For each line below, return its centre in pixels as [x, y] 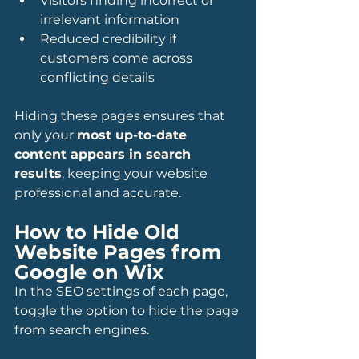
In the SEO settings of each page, [123, 291]
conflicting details [97, 77]
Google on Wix [89, 272]
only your [46, 135]
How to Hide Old [100, 232]
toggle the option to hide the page [128, 311]
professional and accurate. [98, 193]
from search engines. [82, 330]
